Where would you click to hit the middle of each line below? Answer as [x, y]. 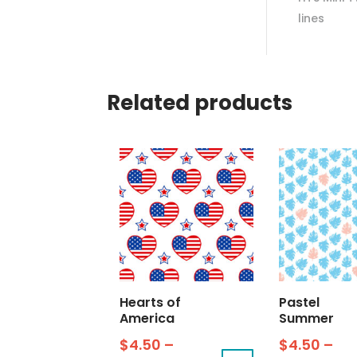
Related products [200, 102]
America [147, 319]
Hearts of [151, 303]
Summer [306, 319]
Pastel [299, 303]
